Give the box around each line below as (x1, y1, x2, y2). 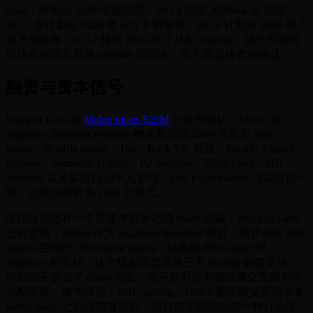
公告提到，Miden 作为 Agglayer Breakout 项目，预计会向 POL (6, 227, 307, 240)
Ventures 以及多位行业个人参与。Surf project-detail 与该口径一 (6, 172, 307, 184)
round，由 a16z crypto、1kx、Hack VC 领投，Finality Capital (6, 143, 294, 155)
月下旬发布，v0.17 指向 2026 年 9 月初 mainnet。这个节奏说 (6, 34, 300, 46)
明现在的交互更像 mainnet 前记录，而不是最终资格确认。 (6, 48, 292, 61)
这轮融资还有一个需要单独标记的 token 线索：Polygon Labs (6, 212, 298, 225)
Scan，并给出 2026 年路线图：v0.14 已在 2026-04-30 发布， (6, 4, 297, 17)
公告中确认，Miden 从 (169, 113, 282, 126)
